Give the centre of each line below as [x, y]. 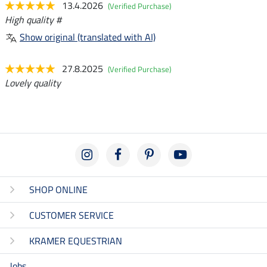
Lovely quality [33, 83]
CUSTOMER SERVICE [72, 215]
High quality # [33, 20]
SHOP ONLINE [58, 190]
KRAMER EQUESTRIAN [76, 241]
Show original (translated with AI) [88, 37]
